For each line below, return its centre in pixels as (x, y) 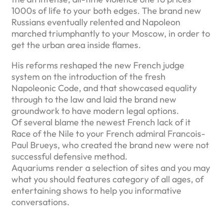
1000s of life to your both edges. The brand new (106, 10)
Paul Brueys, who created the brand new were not (110, 145)
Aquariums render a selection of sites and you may (111, 167)
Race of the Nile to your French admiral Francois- (108, 133)
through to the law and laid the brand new (94, 99)
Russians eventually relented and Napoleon (96, 22)
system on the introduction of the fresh (88, 76)
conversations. (40, 202)
